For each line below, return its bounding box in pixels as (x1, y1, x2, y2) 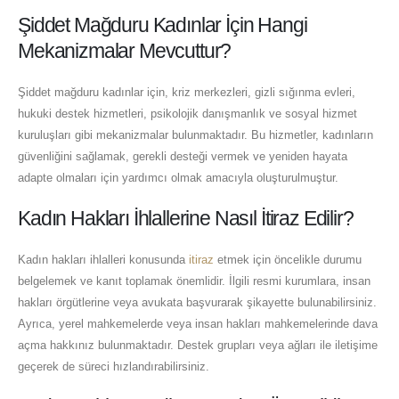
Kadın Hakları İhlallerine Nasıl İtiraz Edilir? (18, 206, 354, 230)
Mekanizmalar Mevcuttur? (18, 39, 232, 63)
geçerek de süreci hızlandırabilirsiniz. (18, 359, 209, 373)
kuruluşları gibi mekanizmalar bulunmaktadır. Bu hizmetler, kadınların (18, 128, 373, 142)
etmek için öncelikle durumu (214, 252, 362, 266)
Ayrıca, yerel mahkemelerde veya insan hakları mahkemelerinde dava (18, 316, 378, 330)
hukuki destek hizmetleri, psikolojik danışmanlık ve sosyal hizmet (18, 107, 357, 121)
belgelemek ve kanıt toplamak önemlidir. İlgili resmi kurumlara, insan (18, 273, 370, 288)
